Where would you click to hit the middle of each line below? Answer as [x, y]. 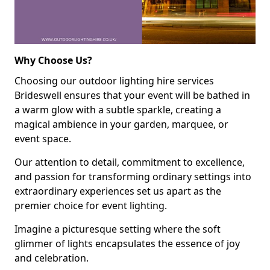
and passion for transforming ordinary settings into [133, 176]
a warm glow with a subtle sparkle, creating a [118, 109]
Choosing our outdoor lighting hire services [114, 80]
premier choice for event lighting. [91, 205]
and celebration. [52, 258]
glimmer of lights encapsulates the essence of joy [127, 243]
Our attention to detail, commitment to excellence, [130, 162]
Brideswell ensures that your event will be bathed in [132, 95]
